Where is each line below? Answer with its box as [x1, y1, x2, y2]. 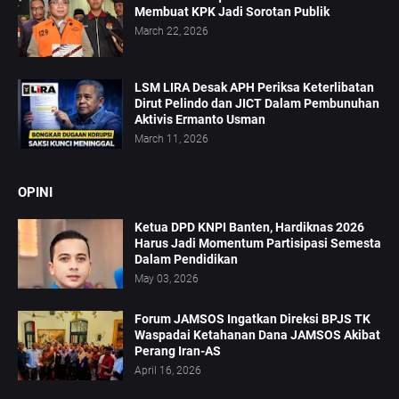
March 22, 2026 [134, 25, 208, 38]
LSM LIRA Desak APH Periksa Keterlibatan [134, 80, 374, 95]
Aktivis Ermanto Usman [134, 112, 265, 127]
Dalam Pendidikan [134, 252, 238, 267]
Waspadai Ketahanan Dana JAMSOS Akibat [134, 328, 380, 343]
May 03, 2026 [134, 273, 199, 286]
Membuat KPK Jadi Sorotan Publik [134, 4, 330, 20]
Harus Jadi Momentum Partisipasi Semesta [134, 236, 381, 251]
